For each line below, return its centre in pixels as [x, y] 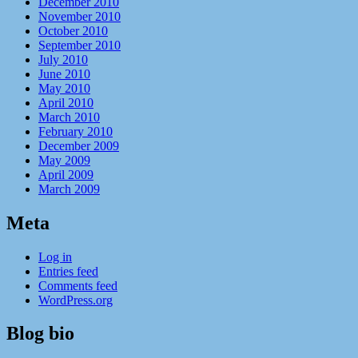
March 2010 [69, 117]
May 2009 [64, 160]
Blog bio [40, 334]
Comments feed [78, 285]
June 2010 [64, 74]
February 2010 [76, 131]
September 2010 [80, 45]
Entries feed [68, 271]
